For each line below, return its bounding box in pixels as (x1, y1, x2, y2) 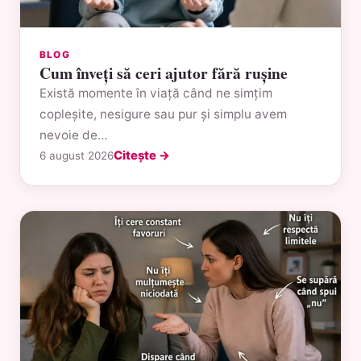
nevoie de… (39, 127, 108, 143)
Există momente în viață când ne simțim (39, 85, 272, 101)
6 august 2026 (39, 148, 114, 162)
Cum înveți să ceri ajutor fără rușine (39, 60, 288, 85)
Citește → (114, 147, 170, 163)
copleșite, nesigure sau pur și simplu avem (39, 106, 287, 122)
